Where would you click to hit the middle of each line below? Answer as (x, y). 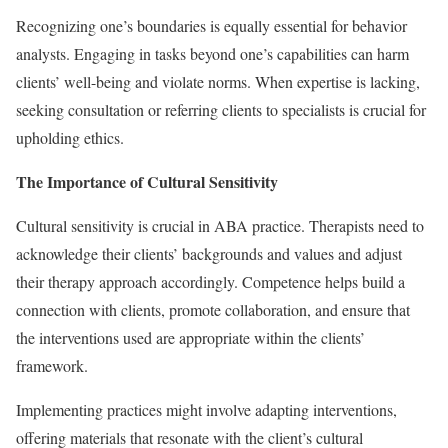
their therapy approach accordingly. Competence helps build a (210, 281)
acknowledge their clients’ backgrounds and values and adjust (209, 253)
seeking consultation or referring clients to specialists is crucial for (221, 109)
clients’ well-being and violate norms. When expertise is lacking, (218, 81)
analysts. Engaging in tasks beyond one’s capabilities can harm (212, 53)
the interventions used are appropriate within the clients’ (190, 337)
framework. (52, 365)
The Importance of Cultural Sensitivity (147, 181)
